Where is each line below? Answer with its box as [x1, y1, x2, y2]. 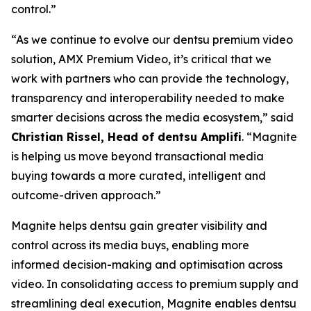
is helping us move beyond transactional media [11, 149, 264, 163]
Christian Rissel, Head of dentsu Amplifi [11, 130, 242, 144]
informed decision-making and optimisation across [11, 258, 283, 271]
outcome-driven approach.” [11, 188, 161, 202]
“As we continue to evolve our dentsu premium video [11, 33, 293, 47]
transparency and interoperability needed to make [11, 91, 285, 105]
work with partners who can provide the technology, [11, 72, 289, 85]
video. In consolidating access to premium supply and [11, 277, 299, 291]
